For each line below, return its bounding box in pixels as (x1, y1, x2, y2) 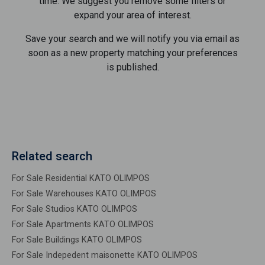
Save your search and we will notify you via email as (25, 33, 240, 44)
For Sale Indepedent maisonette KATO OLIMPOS (12, 250, 198, 260)
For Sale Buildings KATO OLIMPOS (12, 235, 142, 245)
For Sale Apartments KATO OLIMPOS (12, 219, 154, 230)
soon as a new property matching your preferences (27, 47, 238, 59)
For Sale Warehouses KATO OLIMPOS (12, 189, 156, 199)
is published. (106, 62, 159, 73)
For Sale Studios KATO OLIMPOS (12, 204, 137, 214)
